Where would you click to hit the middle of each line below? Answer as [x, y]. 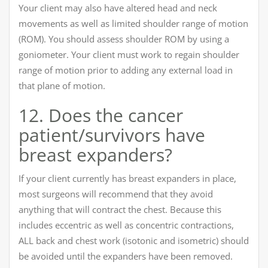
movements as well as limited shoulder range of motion [133, 23]
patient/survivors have [112, 135]
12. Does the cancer [101, 115]
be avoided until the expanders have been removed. [126, 256]
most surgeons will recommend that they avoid [116, 194]
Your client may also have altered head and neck [118, 7]
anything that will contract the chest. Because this [120, 209]
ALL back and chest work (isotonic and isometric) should [134, 240]
